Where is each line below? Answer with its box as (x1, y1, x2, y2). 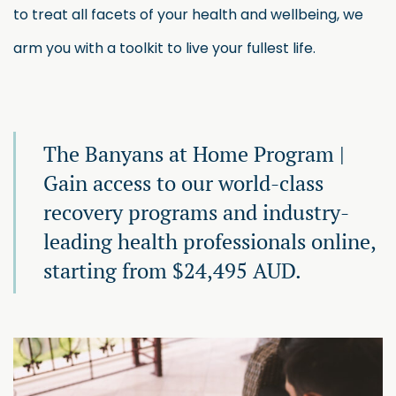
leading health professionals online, (43, 226, 377, 255)
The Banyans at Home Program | (43, 139, 345, 168)
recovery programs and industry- (43, 197, 349, 226)
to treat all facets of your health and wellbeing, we (13, 4, 363, 25)
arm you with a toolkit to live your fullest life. (13, 37, 316, 58)
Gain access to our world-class (43, 168, 324, 197)
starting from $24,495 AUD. (43, 255, 301, 285)
